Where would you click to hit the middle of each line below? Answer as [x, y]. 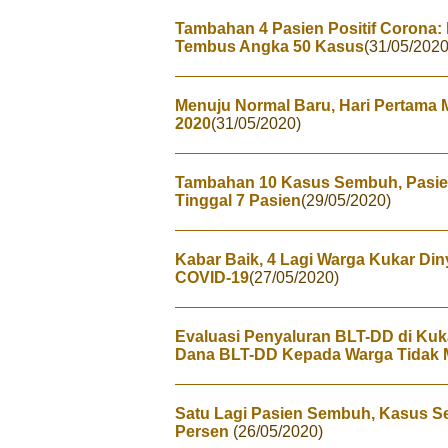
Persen [204, 431]
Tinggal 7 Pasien [238, 200]
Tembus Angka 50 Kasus [269, 46]
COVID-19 [212, 277]
